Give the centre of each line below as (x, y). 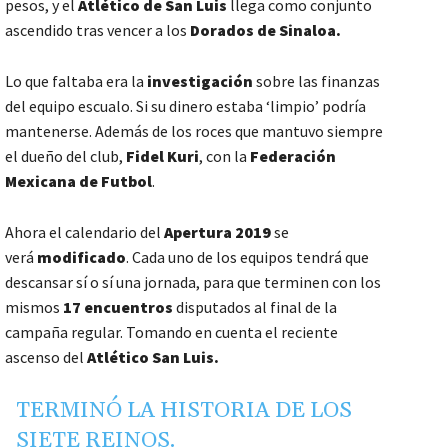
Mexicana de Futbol (78, 181)
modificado (81, 257)
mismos (32, 307)
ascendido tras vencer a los (97, 30)
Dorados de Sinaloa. (265, 30)
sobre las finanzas (316, 81)
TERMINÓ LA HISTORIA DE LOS (184, 411)
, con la (224, 156)
